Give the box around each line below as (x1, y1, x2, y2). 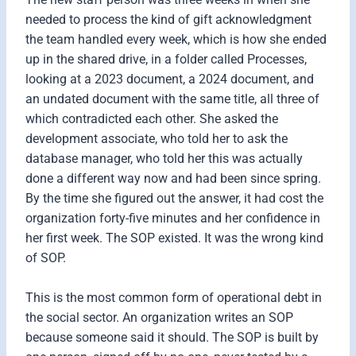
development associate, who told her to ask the (25, 130, 288, 146)
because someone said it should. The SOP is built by (25, 329, 319, 345)
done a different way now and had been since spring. (25, 170, 321, 186)
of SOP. (25, 250, 66, 265)
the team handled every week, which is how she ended (25, 31, 327, 47)
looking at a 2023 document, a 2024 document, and (25, 71, 314, 87)
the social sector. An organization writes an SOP (25, 309, 293, 325)
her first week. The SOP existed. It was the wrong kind (25, 230, 323, 246)
